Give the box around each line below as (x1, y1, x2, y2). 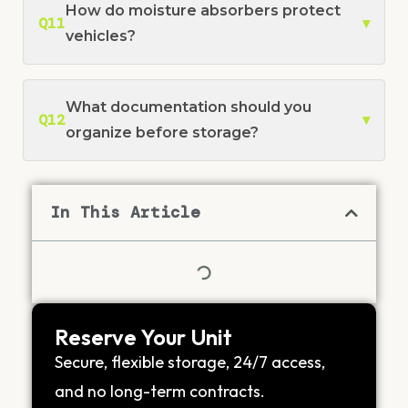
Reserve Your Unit (55, 323, 232, 352)
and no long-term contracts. (55, 381, 265, 403)
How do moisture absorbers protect (66, 2, 341, 20)
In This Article (50, 201, 200, 224)
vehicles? (66, 27, 136, 46)
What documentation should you (66, 98, 311, 117)
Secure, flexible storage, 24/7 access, (55, 352, 325, 373)
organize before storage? (66, 124, 259, 142)
